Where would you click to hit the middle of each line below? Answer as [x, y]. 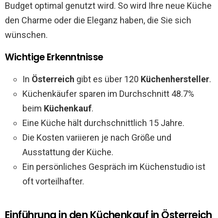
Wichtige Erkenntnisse [54, 57]
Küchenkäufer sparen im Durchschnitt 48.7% [108, 94]
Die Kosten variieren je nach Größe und [97, 138]
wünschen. [26, 35]
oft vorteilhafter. [53, 182]
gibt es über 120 [108, 79]
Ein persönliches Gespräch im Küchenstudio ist [114, 167]
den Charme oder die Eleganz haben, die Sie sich [98, 20]
